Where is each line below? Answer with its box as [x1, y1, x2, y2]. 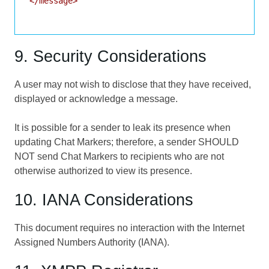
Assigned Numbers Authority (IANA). [14, 237, 169, 247]
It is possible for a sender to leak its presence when [14, 122, 231, 133]
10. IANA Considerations [14, 190, 193, 209]
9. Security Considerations [14, 46, 207, 65]
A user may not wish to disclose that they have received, [14, 79, 251, 89]
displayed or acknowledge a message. [14, 93, 178, 104]
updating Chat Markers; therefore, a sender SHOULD [14, 136, 239, 147]
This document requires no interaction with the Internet [14, 222, 244, 233]
